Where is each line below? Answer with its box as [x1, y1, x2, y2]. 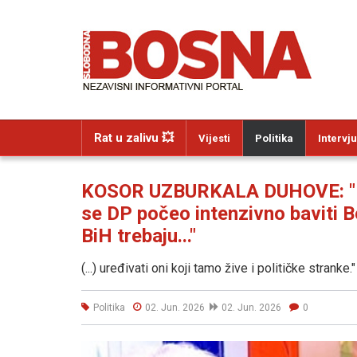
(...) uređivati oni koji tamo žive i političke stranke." [81, 261, 355, 276]
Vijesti [198, 132, 230, 144]
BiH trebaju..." [81, 225, 196, 247]
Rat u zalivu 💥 [94, 131, 174, 145]
